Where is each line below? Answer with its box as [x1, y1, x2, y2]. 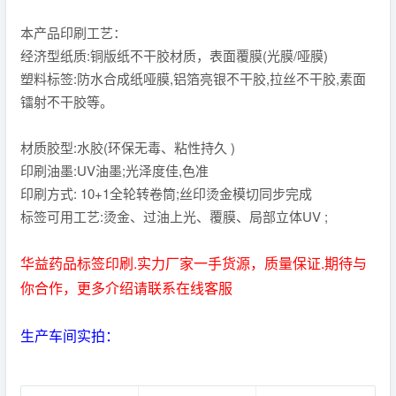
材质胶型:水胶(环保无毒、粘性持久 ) [20, 138, 235, 156]
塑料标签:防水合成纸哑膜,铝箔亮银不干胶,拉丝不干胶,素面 [20, 69, 366, 88]
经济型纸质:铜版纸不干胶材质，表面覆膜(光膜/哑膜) [20, 46, 328, 65]
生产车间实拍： [20, 325, 119, 346]
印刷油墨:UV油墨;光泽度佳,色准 [20, 161, 209, 179]
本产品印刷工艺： [20, 23, 126, 42]
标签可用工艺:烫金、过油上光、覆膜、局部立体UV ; [20, 207, 328, 225]
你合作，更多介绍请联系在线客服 [20, 278, 232, 298]
